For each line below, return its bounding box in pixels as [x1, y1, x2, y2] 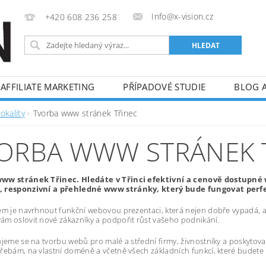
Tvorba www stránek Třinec [33, 107, 138, 119]
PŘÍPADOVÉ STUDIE [123, 81, 206, 93]
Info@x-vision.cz [151, 11, 214, 22]
